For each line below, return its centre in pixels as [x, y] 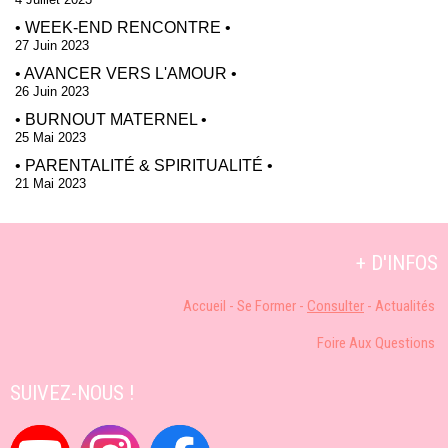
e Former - [276, 306]
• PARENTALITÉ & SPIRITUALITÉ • [144, 165]
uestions [409, 343]
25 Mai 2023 [50, 137]
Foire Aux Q [350, 343]
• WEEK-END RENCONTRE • [123, 27]
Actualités [405, 306]
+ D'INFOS [397, 263]
